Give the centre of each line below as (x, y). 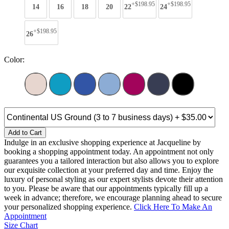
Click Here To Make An (173, 207)
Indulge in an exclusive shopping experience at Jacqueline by (102, 143)
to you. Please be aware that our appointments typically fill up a (106, 189)
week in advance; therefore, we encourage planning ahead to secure (113, 198)
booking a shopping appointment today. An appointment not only (109, 152)
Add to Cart (25, 133)
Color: (14, 60)
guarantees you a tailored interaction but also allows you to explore (111, 161)
